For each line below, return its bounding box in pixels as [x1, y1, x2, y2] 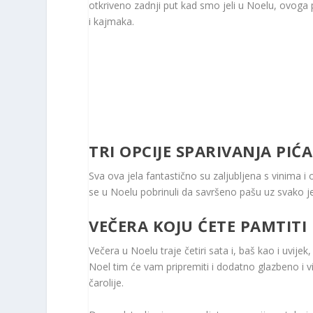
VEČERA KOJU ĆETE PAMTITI [89, 215, 307, 237]
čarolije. [89, 276, 124, 290]
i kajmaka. [89, 14, 135, 28]
